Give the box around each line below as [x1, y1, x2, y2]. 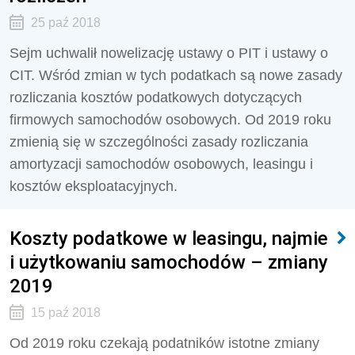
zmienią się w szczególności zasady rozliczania [10, 134, 308, 150]
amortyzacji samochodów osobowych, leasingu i [10, 156, 313, 172]
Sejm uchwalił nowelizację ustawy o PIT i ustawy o [10, 45, 328, 61]
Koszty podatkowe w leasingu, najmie [10, 227, 328, 250]
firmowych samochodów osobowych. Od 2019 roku [10, 112, 331, 128]
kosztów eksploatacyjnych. [10, 178, 177, 194]
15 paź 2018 [30, 306, 101, 319]
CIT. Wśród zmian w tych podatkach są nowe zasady [10, 67, 342, 83]
